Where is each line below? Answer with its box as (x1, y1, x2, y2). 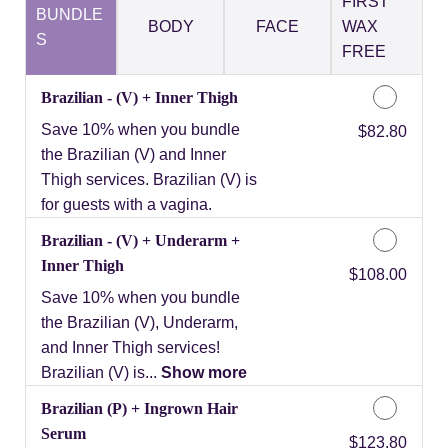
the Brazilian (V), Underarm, (41, 313, 238, 331)
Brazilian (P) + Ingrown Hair (41, 399, 238, 417)
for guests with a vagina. (41, 195, 212, 213)
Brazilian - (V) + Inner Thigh (41, 88, 238, 106)
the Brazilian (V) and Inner (41, 145, 226, 163)
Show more (161, 363, 247, 381)
